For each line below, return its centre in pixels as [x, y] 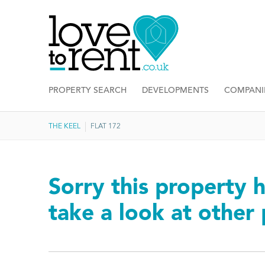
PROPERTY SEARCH [88, 91]
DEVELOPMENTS [175, 91]
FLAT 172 [106, 127]
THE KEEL [64, 127]
